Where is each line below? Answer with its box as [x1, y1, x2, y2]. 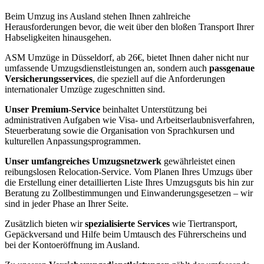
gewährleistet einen [161, 156, 235, 167]
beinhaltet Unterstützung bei [100, 104, 207, 115]
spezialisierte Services [85, 219, 170, 229]
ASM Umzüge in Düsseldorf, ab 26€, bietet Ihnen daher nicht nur [5, 52, 249, 63]
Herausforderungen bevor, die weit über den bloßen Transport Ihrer [5, 22, 254, 32]
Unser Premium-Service [5, 104, 100, 115]
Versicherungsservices [5, 74, 93, 84]
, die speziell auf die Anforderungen [93, 74, 225, 84]
